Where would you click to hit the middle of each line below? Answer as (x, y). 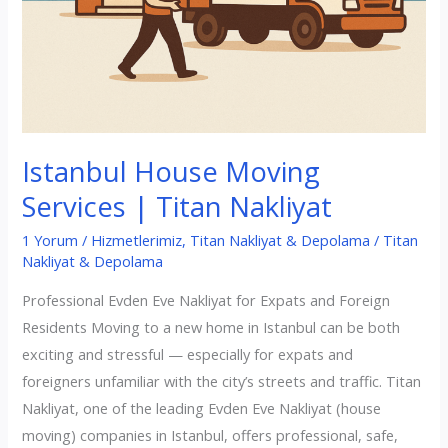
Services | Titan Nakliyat (177, 207)
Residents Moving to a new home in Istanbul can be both (211, 326)
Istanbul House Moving (171, 172)
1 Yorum (50, 239)
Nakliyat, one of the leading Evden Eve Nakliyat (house (202, 407)
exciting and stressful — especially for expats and (188, 353)
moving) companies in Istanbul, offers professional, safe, (210, 434)
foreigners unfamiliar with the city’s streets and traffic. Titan (222, 380)
